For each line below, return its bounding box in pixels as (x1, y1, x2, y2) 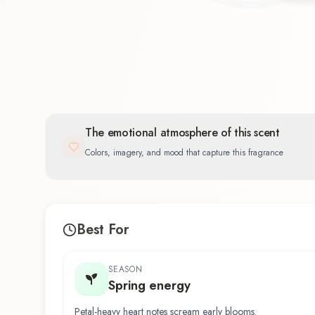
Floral (110, 80, 145, 101)
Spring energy (108, 276, 191, 295)
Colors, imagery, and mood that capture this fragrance (85, 146, 283, 160)
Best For (77, 219, 129, 240)
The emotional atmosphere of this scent (85, 124, 280, 141)
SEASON (108, 263, 142, 276)
